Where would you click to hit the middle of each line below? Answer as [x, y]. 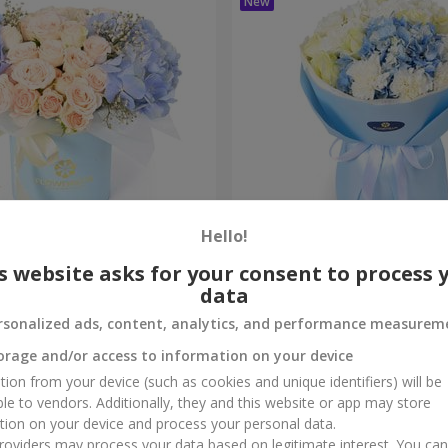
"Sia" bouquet [291, 258]
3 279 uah [272, 304]
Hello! [224, 236]
